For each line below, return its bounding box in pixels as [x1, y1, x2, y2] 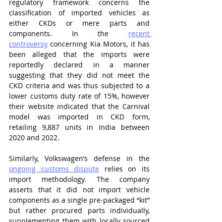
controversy [9, 39, 48, 49]
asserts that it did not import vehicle [9, 185, 150, 194]
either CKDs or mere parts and [9, 18, 150, 28]
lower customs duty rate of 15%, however [9, 91, 150, 101]
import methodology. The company [9, 174, 150, 184]
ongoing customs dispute [9, 164, 100, 173]
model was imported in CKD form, [9, 112, 150, 121]
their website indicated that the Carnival [9, 102, 150, 111]
